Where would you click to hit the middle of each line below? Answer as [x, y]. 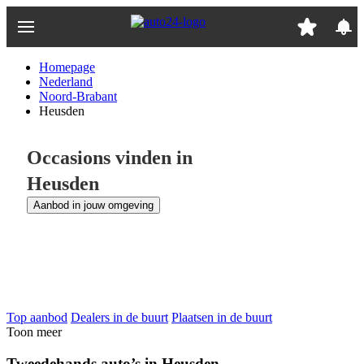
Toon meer [34, 332]
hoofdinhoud [39, 43]
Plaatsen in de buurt [222, 317]
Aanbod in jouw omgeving [93, 205]
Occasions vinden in [110, 158]
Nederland [66, 82]
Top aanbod [37, 317]
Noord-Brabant [78, 96]
